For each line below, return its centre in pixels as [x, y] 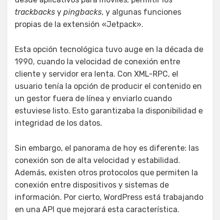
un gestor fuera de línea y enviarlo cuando [93, 98]
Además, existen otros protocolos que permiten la [106, 172]
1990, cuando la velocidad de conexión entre [97, 61]
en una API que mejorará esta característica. [97, 209]
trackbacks [35, 12]
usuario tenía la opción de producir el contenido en [108, 86]
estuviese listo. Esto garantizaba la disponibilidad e [109, 110]
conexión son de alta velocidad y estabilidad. [97, 160]
